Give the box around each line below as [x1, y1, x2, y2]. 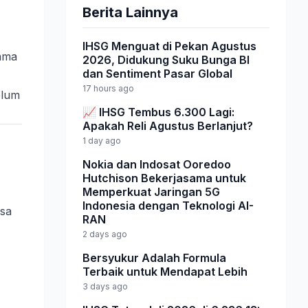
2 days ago [82, 229, 127, 239]
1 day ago [82, 135, 121, 146]
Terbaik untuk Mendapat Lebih [82, 265, 247, 278]
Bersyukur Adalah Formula [82, 251, 226, 265]
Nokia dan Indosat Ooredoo [82, 157, 231, 171]
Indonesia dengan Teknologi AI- [82, 199, 254, 212]
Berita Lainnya [82, 4, 178, 21]
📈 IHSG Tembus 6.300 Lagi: [82, 105, 234, 119]
